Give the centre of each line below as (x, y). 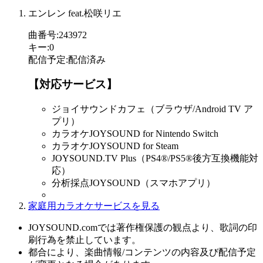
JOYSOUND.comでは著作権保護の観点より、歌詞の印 (143, 228)
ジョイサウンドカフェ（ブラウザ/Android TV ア (152, 109)
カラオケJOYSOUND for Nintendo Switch (135, 134)
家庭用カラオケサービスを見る (94, 206)
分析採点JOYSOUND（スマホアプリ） (134, 183)
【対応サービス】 (73, 85)
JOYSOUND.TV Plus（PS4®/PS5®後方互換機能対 (155, 159)
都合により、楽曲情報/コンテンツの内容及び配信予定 (142, 252)
